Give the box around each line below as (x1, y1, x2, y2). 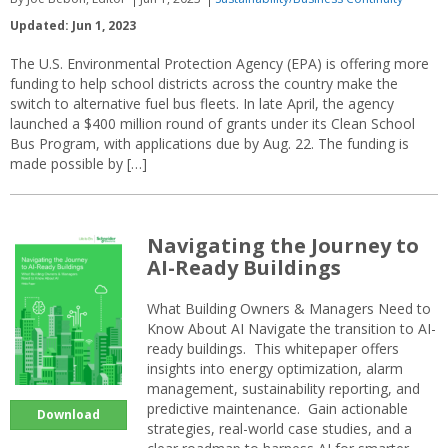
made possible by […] (10, 154, 147, 174)
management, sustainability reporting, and (147, 379, 420, 399)
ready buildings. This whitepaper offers (147, 339, 399, 359)
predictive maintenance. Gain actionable (147, 399, 408, 419)
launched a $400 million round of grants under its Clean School (10, 114, 415, 134)
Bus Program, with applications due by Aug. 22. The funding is (10, 134, 409, 154)
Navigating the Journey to (147, 232, 419, 260)
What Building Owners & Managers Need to (147, 299, 431, 319)
